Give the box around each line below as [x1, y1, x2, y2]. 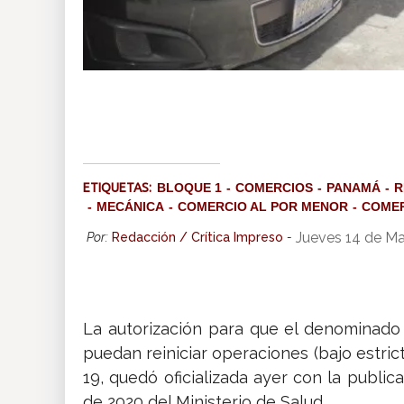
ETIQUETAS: [83, 180, 157, 196]
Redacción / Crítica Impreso [112, 230, 283, 245]
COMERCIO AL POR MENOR [178, 199, 348, 215]
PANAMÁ [326, 180, 381, 196]
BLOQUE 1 [157, 180, 222, 196]
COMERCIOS [235, 180, 313, 196]
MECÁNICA [96, 199, 164, 215]
